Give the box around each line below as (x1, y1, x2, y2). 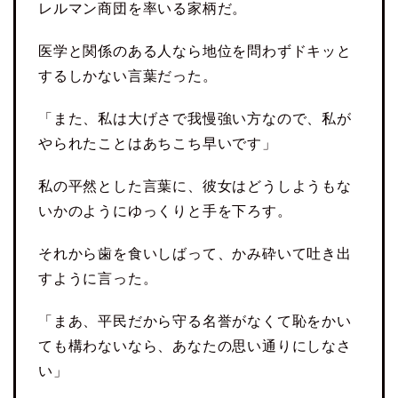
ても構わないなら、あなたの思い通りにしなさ (38, 338, 352, 354)
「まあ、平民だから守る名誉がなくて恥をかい (38, 314, 352, 330)
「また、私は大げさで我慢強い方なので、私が (38, 111, 352, 127)
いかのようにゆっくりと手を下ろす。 (38, 203, 292, 219)
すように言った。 (38, 271, 158, 287)
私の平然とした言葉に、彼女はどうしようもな (38, 179, 352, 195)
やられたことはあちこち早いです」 (38, 136, 277, 152)
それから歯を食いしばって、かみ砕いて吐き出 (38, 246, 352, 262)
